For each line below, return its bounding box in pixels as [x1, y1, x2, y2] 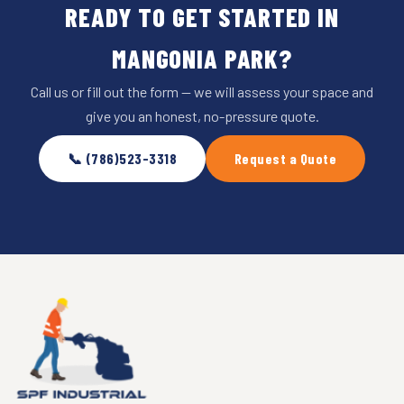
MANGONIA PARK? [111, 41, 293, 74]
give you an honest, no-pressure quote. [85, 106, 319, 124]
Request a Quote [234, 150, 337, 168]
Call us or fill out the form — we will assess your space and [31, 82, 373, 100]
